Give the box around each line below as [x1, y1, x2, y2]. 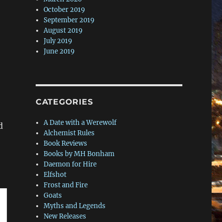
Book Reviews [44, 139, 88, 148]
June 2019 [44, 47, 75, 56]
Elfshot [44, 170, 67, 179]
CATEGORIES [35, 97, 93, 107]
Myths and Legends [44, 202, 106, 211]
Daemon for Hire [44, 160, 97, 169]
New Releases [44, 212, 87, 221]
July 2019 [44, 37, 73, 46]
